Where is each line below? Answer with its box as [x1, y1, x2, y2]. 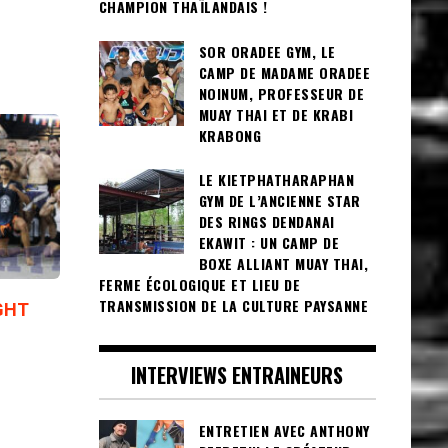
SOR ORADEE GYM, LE [198, 40, 336, 62]
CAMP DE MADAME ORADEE [198, 61, 370, 83]
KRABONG [198, 124, 261, 146]
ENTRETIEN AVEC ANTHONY [198, 419, 370, 441]
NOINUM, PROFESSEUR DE [198, 82, 364, 104]
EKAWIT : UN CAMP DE [198, 232, 339, 254]
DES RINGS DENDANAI [198, 211, 335, 233]
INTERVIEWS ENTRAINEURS [131, 359, 344, 390]
